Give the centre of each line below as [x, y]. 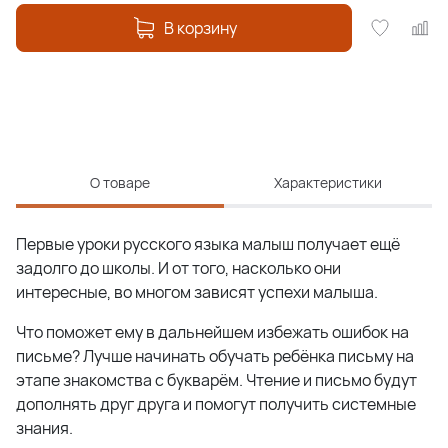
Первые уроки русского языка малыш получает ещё [208, 244]
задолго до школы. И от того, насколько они [178, 268]
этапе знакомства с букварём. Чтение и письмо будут [216, 380]
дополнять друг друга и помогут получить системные [216, 404]
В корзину [200, 28]
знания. [44, 428]
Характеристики [328, 183]
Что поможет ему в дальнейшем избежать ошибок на [212, 332]
